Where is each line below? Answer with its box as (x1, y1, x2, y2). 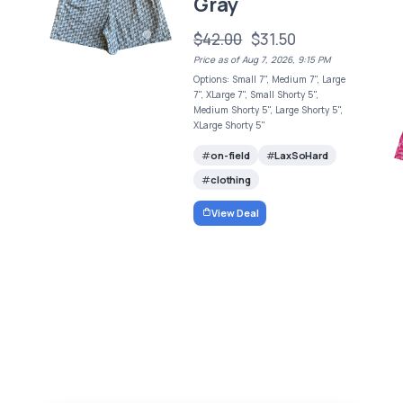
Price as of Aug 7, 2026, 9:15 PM (193, 52, 331, 66)
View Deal (211, 205, 259, 219)
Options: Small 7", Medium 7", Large (193, 72, 346, 85)
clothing (210, 173, 251, 186)
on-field (210, 148, 250, 162)
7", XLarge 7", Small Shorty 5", (193, 87, 319, 101)
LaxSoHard (274, 148, 328, 162)
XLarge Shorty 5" (193, 118, 266, 131)
